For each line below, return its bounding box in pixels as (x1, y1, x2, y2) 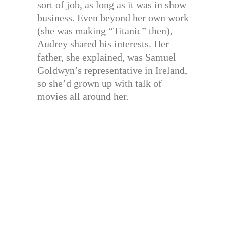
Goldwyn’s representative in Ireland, (37, 64, 187, 76)
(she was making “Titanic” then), (37, 25, 173, 36)
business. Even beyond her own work (37, 12, 189, 23)
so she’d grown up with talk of (37, 77, 162, 89)
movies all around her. (37, 90, 129, 102)
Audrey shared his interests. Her (37, 38, 169, 49)
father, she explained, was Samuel (37, 51, 176, 63)
